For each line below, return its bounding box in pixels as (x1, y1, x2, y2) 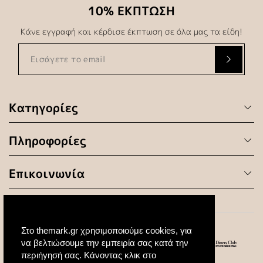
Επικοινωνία (9, 165, 85, 182)
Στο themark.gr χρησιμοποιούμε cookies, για (21, 225, 192, 236)
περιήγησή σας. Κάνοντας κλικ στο (21, 250, 156, 261)
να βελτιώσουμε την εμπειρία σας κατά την (21, 238, 188, 248)
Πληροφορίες (9, 132, 86, 149)
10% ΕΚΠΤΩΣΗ (88, 2, 175, 19)
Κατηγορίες (9, 99, 78, 116)
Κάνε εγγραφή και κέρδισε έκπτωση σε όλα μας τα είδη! (21, 26, 242, 38)
